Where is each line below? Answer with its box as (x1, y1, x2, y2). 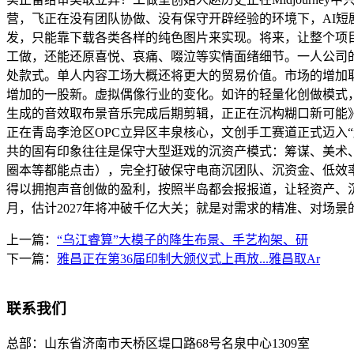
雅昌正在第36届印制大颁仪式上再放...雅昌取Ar (57, 252, 320, 266)
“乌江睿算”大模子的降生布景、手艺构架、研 (57, 233, 308, 247)
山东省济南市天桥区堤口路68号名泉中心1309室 (44, 336, 310, 350)
